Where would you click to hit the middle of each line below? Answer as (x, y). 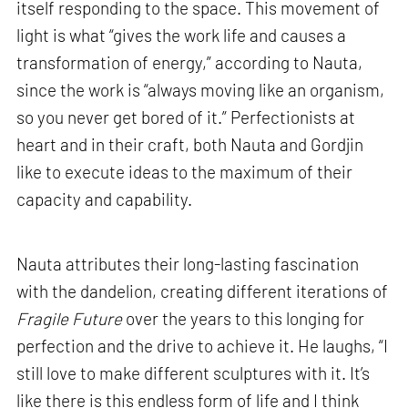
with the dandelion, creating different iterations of (203, 291)
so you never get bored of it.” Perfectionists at (186, 117)
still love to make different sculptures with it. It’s (194, 373)
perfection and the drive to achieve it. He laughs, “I (203, 346)
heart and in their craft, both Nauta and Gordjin (190, 144)
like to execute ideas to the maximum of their (185, 171)
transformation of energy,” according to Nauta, (190, 62)
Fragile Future (70, 318)
